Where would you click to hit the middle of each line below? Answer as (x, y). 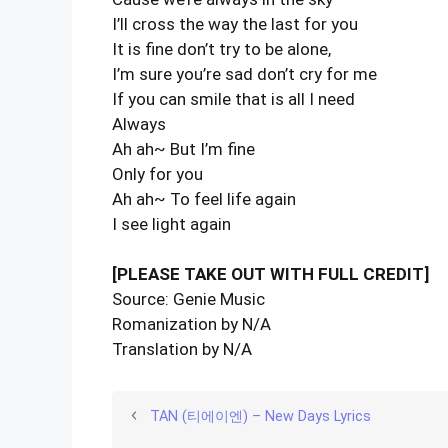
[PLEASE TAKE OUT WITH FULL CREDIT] (270, 274)
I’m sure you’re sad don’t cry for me (244, 73)
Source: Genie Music (188, 299)
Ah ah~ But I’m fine (183, 148)
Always (139, 123)
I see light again (171, 223)
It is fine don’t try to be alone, (221, 48)
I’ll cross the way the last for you (235, 23)
